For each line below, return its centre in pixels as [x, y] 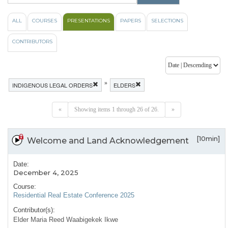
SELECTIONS [167, 21]
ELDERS [124, 85]
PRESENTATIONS [89, 21]
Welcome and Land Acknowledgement [108, 141]
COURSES [45, 21]
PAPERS [131, 21]
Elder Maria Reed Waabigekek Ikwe [66, 220]
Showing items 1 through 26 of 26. [117, 110]
